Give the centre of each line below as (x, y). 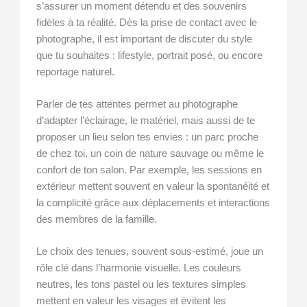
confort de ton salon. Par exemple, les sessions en (149, 170)
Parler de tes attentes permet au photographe (137, 105)
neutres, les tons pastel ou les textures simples (142, 285)
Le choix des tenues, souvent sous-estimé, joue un (150, 252)
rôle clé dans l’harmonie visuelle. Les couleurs (139, 268)
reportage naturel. (76, 72)
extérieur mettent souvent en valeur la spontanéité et (153, 187)
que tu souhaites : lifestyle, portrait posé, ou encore (150, 55)
